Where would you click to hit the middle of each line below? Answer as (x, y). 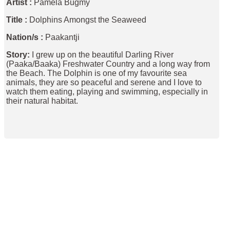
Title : (17, 20)
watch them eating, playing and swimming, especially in (107, 91)
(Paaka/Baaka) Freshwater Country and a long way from (108, 64)
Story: (18, 54)
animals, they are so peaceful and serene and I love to (104, 82)
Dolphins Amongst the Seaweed (87, 20)
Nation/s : (25, 37)
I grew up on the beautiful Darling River (102, 54)
